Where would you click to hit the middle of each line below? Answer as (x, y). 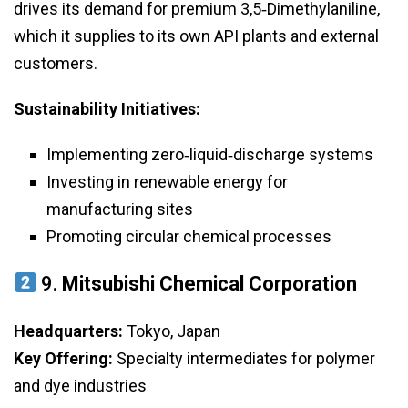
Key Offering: (63, 358)
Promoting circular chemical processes (189, 236)
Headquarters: (68, 331)
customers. (56, 63)
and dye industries (80, 385)
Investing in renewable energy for (167, 181)
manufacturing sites (120, 209)
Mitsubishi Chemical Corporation (210, 283)
